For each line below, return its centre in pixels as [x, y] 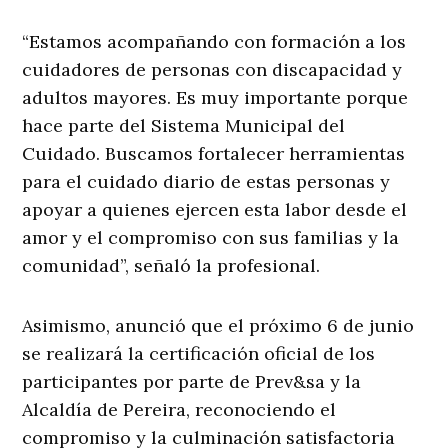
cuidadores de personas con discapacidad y [212, 70]
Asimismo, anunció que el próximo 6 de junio [218, 326]
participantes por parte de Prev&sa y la [192, 382]
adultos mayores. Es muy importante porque [215, 98]
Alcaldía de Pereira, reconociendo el [179, 410]
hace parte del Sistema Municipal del [184, 126]
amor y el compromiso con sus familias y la [211, 238]
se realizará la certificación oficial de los [199, 354]
